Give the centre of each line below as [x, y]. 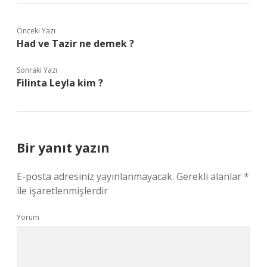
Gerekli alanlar [210, 176]
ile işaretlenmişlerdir [62, 191]
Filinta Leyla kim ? [60, 83]
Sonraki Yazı [37, 70]
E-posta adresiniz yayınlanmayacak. [95, 176]
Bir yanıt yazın [63, 148]
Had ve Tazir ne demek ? [75, 44]
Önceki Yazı [36, 31]
